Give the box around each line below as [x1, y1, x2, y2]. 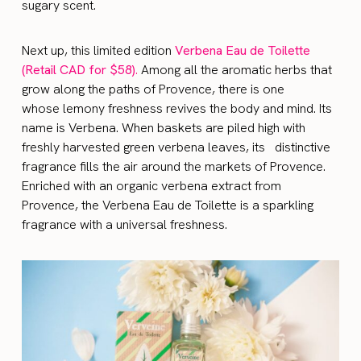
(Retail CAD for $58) [22, 61, 136, 79]
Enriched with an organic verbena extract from [22, 177, 282, 195]
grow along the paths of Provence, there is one [22, 81, 285, 98]
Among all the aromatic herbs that [141, 61, 333, 79]
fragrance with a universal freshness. [22, 216, 228, 234]
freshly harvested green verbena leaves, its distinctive [22, 139, 331, 156]
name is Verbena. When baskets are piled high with [22, 119, 306, 137]
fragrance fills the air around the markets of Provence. [22, 158, 326, 176]
